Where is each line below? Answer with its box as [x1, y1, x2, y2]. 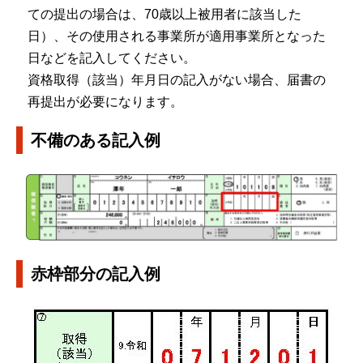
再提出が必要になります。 [27, 94, 183, 109]
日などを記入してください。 [27, 50, 196, 65]
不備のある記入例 [31, 131, 160, 150]
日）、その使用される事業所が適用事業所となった [27, 28, 326, 43]
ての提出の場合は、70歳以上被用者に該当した [27, 6, 301, 21]
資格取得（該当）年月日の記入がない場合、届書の [27, 72, 326, 87]
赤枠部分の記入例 [31, 264, 160, 283]
